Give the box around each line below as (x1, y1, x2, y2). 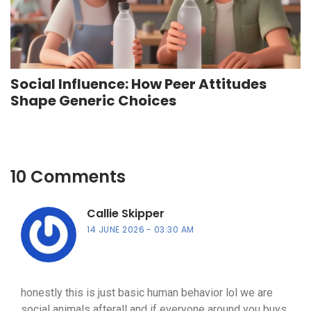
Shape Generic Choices (10, 91, 176, 111)
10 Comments (10, 165, 126, 189)
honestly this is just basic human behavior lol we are (21, 286, 273, 300)
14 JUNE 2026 (87, 224, 144, 236)
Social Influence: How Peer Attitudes (10, 74, 267, 94)
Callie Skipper (87, 205, 165, 222)
